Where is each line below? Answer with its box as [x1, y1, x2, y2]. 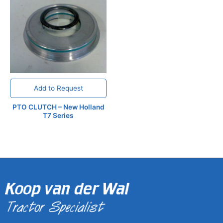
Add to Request [33, 84, 83, 93]
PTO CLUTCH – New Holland [12, 103, 105, 111]
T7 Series [43, 111, 74, 120]
